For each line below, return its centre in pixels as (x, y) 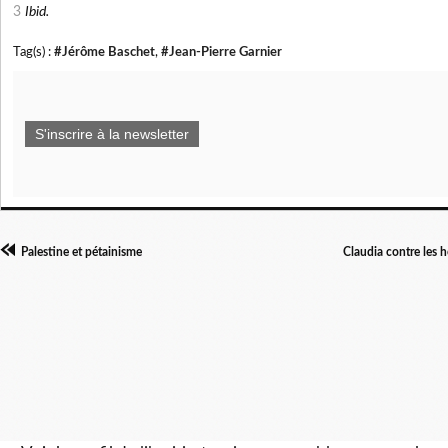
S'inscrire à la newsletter (112, 134)
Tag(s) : (33, 52)
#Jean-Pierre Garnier (221, 52)
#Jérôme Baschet (104, 52)
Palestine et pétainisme (81, 252)
